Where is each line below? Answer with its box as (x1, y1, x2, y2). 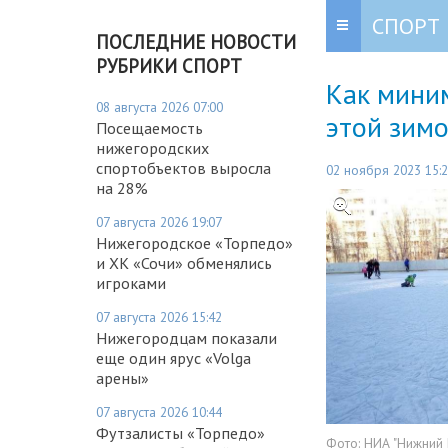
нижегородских (96, 137, 209, 158)
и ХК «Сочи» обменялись (96, 252, 272, 273)
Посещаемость (96, 117, 203, 138)
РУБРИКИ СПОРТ (96, 53, 242, 78)
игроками (96, 272, 166, 293)
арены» (96, 367, 149, 388)
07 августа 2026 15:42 (96, 307, 222, 326)
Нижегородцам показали (96, 327, 277, 348)
